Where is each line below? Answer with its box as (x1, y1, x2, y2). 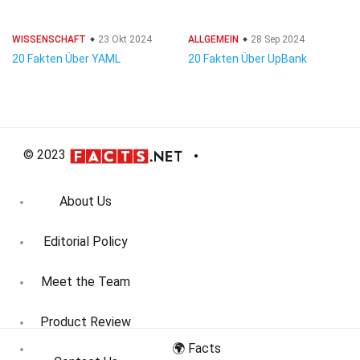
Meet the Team (41, 274, 130, 290)
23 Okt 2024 (96, 34, 152, 45)
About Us (59, 194, 112, 210)
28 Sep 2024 (248, 34, 305, 45)
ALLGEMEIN (188, 34, 239, 45)
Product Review (40, 314, 131, 330)
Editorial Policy (43, 234, 128, 250)
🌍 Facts (171, 341, 221, 356)
